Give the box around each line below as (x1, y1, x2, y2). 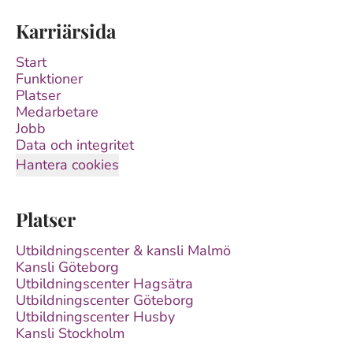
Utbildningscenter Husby (16, 307, 175, 326)
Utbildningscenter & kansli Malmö (16, 241, 231, 260)
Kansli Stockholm (16, 324, 124, 343)
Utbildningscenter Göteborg (16, 291, 194, 310)
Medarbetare (16, 102, 98, 121)
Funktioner (16, 69, 83, 88)
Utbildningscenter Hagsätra (16, 274, 193, 293)
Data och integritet (16, 136, 134, 154)
